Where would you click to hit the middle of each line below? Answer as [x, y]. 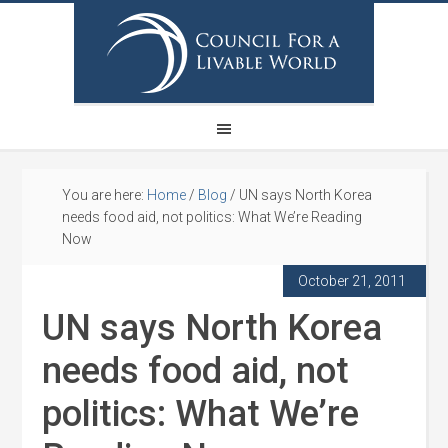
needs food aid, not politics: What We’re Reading [212, 217]
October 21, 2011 [351, 281]
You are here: [105, 195]
